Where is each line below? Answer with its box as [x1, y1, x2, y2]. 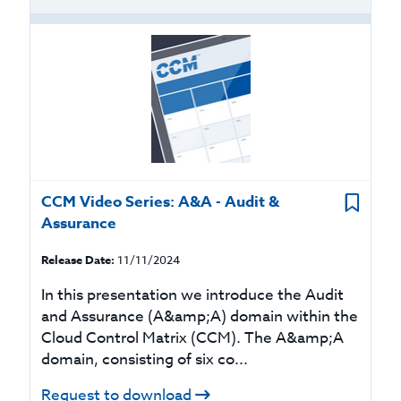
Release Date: [41, 252, 115, 268]
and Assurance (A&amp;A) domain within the [41, 305, 359, 328]
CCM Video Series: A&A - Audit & [41, 191, 280, 213]
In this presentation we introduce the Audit [41, 284, 345, 306]
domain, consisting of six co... [41, 348, 249, 371]
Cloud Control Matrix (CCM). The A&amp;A [41, 327, 345, 349]
